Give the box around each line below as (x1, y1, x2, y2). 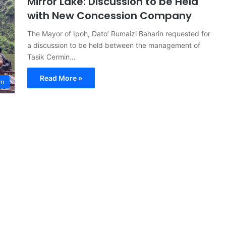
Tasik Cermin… (27, 52, 76, 62)
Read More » (40, 74, 82, 83)
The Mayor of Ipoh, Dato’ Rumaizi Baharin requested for (27, 29, 210, 38)
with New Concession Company (27, 9, 192, 23)
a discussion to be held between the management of (27, 41, 200, 50)
